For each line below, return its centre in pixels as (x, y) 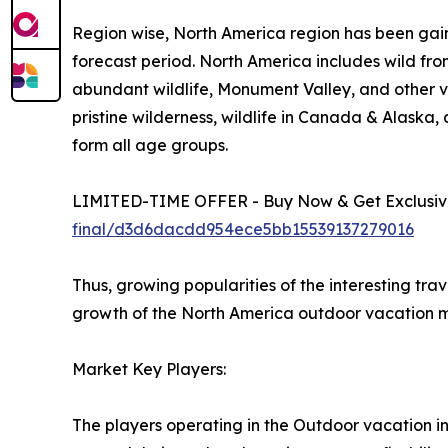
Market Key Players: (149, 369)
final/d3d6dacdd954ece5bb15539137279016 (243, 229)
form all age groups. (150, 145)
